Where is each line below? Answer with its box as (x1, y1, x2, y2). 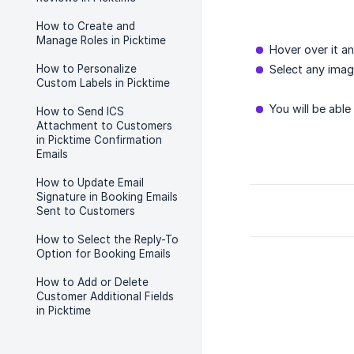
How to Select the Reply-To (36, 233, 179, 246)
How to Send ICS (36, 105, 124, 118)
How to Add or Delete (36, 276, 149, 288)
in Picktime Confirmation (36, 134, 162, 146)
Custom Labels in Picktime (36, 77, 170, 89)
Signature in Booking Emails (36, 190, 178, 203)
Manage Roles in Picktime (36, 34, 166, 47)
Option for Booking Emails (36, 247, 171, 260)
